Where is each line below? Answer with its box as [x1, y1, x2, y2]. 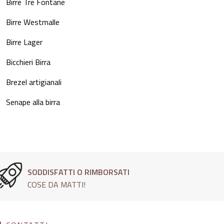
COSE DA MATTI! [27, 178, 86, 191]
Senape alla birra [5, 96, 60, 108]
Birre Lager [5, 36, 42, 48]
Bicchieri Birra [5, 56, 50, 68]
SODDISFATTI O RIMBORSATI [27, 166, 130, 178]
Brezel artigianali [5, 76, 61, 88]
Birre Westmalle [5, 16, 59, 28]
